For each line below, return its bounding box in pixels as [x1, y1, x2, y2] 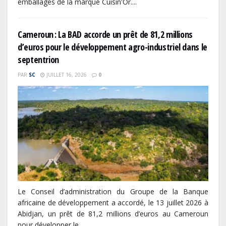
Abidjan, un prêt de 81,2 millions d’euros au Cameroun [18, 209, 208, 219]
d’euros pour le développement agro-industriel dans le [18, 41, 207, 53]
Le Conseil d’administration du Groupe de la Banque [18, 187, 208, 197]
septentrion [18, 53, 60, 66]
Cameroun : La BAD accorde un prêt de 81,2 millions [18, 28, 193, 41]
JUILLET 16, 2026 [45, 71, 87, 79]
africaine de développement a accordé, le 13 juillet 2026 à [18, 198, 208, 208]
